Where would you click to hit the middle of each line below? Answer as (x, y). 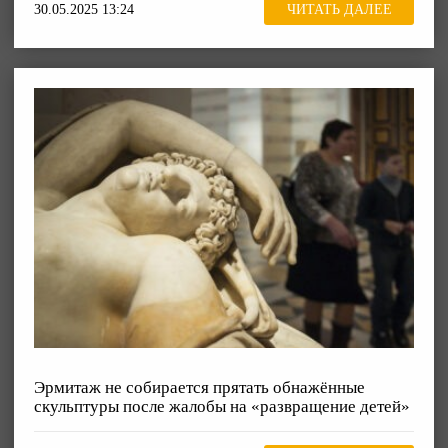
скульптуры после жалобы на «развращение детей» (222, 406)
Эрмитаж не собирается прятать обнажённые (199, 387)
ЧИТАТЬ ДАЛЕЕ (339, 10)
